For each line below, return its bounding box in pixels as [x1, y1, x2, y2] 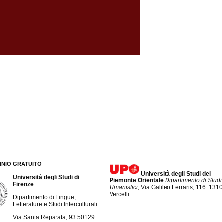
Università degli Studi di [12, 173, 79, 181]
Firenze [12, 180, 35, 188]
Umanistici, [110, 184, 141, 191]
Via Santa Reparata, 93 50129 [12, 213, 95, 221]
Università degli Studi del [141, 170, 211, 177]
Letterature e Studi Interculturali [12, 200, 97, 208]
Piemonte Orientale [110, 177, 166, 184]
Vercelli [110, 191, 131, 198]
